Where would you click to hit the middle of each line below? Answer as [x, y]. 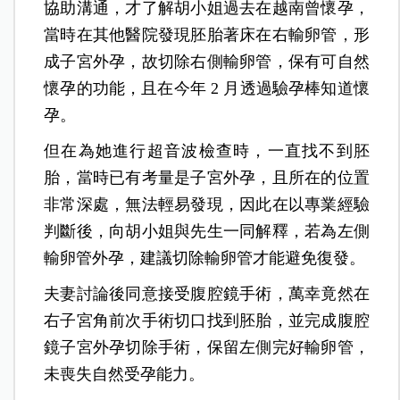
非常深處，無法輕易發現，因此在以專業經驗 [207, 204]
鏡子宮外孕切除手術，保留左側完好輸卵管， [207, 347]
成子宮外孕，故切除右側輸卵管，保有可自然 [207, 61]
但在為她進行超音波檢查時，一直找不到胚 [207, 150]
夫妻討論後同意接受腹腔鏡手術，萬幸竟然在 [207, 293]
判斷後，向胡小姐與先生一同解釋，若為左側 [207, 231]
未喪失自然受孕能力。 [125, 374]
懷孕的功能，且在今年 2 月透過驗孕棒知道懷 [207, 88]
